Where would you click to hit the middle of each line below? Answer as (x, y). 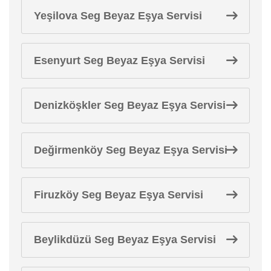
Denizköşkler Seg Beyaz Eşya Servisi (130, 105)
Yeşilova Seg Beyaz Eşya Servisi (118, 15)
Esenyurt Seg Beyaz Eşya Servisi (119, 60)
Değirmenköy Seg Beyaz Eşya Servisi (131, 150)
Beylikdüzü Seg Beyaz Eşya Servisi (125, 239)
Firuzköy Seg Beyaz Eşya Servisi (119, 194)
